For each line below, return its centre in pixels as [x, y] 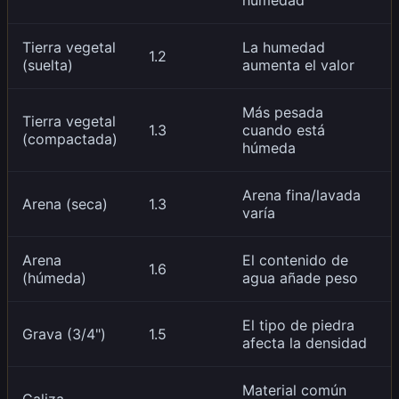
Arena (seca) [65, 204]
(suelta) [48, 65]
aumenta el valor [298, 65]
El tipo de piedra [298, 325]
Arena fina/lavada [301, 195]
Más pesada [283, 112]
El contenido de [295, 260]
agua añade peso [300, 277]
